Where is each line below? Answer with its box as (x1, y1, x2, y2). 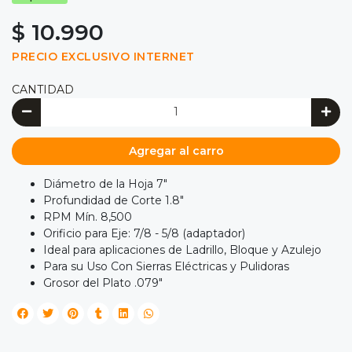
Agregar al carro (128, 143, 224, 158)
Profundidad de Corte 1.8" (43, 193, 184, 208)
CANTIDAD (12, 82, 74, 97)
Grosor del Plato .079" (43, 276, 163, 291)
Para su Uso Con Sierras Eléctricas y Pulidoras (43, 259, 289, 274)
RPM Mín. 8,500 (43, 210, 132, 225)
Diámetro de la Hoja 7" (43, 177, 167, 192)
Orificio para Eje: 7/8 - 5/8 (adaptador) (43, 226, 245, 241)
